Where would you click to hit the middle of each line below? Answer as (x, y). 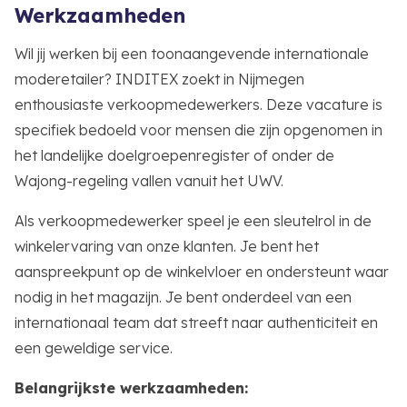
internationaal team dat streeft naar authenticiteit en (196, 322)
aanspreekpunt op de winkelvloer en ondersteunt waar (202, 271)
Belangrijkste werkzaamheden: (131, 387)
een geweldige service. (94, 347)
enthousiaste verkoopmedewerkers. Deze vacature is (199, 104)
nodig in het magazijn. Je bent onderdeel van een (183, 297)
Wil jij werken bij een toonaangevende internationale (192, 53)
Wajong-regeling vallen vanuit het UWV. (149, 180)
